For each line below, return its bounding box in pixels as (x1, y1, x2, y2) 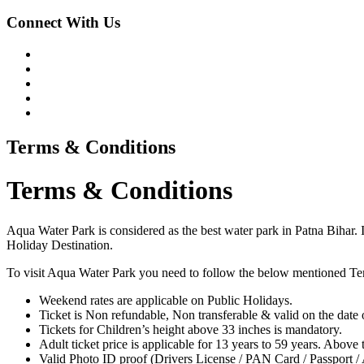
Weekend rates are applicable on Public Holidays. (39, 292, 292, 307)
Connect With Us (6, 14, 120, 32)
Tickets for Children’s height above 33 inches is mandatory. (39, 322, 342, 336)
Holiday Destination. (6, 237, 113, 252)
